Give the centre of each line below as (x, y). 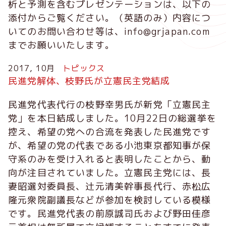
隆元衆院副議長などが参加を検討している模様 (110, 200)
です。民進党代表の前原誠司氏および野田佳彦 (110, 213)
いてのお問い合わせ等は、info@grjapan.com (109, 31)
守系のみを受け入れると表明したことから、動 (110, 159)
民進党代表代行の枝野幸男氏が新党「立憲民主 (110, 104)
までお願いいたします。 (61, 45)
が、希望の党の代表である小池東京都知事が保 (110, 145)
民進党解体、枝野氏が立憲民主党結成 (89, 81)
